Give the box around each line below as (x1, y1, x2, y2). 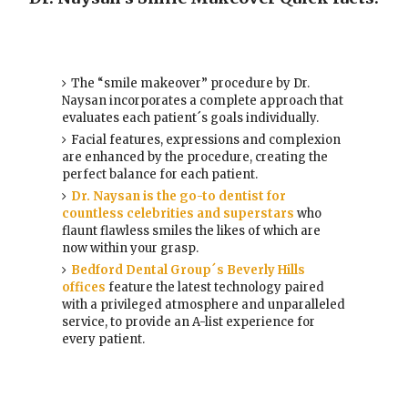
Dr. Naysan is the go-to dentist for (71, 188, 287, 204)
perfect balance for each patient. (62, 166, 259, 182)
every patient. (62, 331, 146, 347)
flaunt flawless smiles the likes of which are (62, 222, 321, 239)
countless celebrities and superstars (62, 205, 295, 221)
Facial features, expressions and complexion (71, 131, 342, 148)
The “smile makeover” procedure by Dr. (71, 75, 311, 91)
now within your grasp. (62, 240, 199, 256)
